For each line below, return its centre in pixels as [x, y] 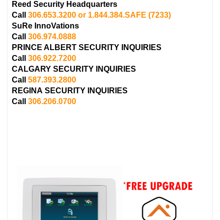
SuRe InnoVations [46, 26]
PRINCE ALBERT [45, 47]
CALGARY [33, 69]
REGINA [28, 90]
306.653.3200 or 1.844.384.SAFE [87, 15]
